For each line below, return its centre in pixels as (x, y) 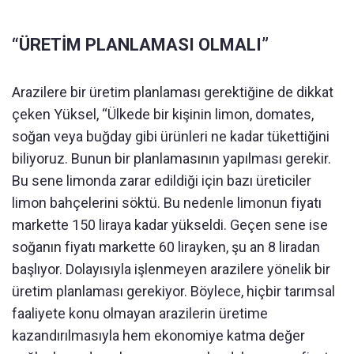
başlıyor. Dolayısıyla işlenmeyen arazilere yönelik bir (171, 269)
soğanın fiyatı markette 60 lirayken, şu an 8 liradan (166, 247)
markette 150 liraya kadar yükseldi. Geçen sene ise (170, 225)
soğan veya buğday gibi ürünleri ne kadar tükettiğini (171, 137)
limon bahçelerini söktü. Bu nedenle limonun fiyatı (167, 203)
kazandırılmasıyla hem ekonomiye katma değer (158, 336)
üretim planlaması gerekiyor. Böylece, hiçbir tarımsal (173, 292)
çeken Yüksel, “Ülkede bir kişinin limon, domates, (163, 115)
